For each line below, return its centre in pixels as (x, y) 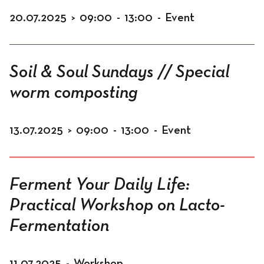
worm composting (74, 93)
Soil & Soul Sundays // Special (119, 72)
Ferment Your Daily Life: (100, 185)
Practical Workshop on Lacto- (117, 206)
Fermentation (59, 226)
